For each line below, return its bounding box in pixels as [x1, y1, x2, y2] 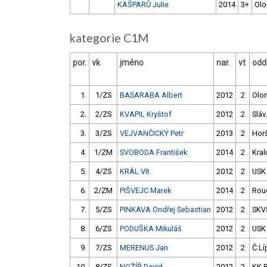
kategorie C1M [70, 31, 154, 45]
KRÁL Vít [120, 167, 150, 176]
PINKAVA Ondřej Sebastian [120, 205, 211, 215]
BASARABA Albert [120, 91, 182, 100]
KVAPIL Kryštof [120, 110, 172, 119]
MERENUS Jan [120, 243, 168, 253]
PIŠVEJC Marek [120, 186, 171, 195]
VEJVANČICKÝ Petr [120, 129, 184, 138]
